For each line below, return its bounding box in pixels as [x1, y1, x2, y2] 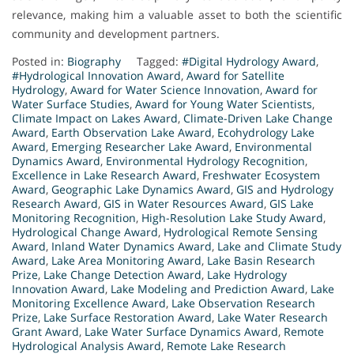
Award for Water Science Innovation [70, 82, 260, 98]
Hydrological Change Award [12, 224, 158, 240]
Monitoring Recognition [12, 210, 136, 226]
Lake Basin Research [207, 253, 315, 269]
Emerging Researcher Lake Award [51, 139, 229, 155]
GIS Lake [269, 196, 314, 212]
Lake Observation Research [171, 296, 315, 311]
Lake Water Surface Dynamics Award [85, 324, 278, 340]
